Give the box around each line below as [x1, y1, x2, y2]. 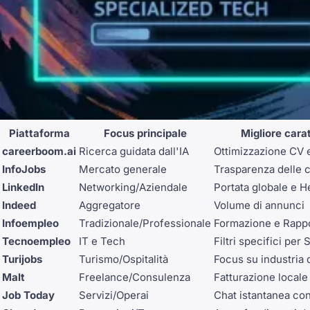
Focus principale [103, 126, 187, 140]
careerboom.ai [2, 144, 76, 158]
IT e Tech [79, 234, 125, 248]
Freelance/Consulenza [79, 270, 190, 284]
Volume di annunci [214, 198, 304, 212]
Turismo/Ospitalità [79, 252, 168, 266]
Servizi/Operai [79, 288, 149, 302]
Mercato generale [79, 162, 167, 176]
